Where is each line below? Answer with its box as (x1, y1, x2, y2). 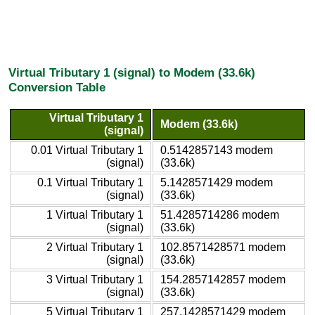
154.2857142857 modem (160, 273, 285, 285)
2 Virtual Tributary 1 (46, 240, 143, 253)
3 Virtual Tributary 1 (46, 273, 143, 285)
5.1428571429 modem (160, 176, 273, 188)
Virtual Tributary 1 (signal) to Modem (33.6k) (8, 65, 255, 80)
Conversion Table (8, 80, 105, 95)
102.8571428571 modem (160, 240, 285, 253)
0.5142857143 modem (160, 143, 273, 156)
